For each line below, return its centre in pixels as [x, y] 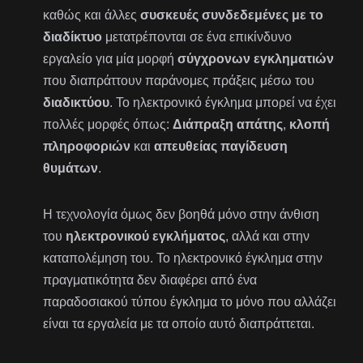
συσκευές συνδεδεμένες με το [232, 15]
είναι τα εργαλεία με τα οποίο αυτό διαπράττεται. [179, 324]
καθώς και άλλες [92, 15]
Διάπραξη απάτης [228, 125]
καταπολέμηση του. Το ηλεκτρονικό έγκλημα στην [183, 258]
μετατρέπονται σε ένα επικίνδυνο [197, 37]
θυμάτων [71, 169]
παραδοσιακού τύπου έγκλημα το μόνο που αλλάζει [190, 302]
